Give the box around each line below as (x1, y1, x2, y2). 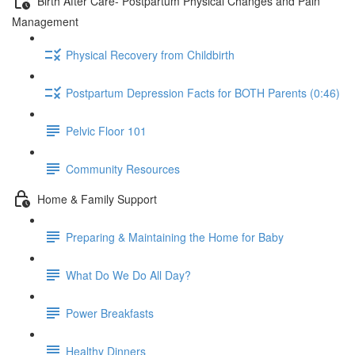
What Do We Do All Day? (66, 266, 191, 283)
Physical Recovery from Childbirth (66, 46, 235, 63)
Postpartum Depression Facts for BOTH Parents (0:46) (66, 84, 340, 101)
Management (12, 13, 78, 29)
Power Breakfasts (66, 304, 154, 321)
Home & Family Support (37, 190, 157, 207)
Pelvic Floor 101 (66, 122, 147, 139)
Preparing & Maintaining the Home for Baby (66, 228, 284, 245)
